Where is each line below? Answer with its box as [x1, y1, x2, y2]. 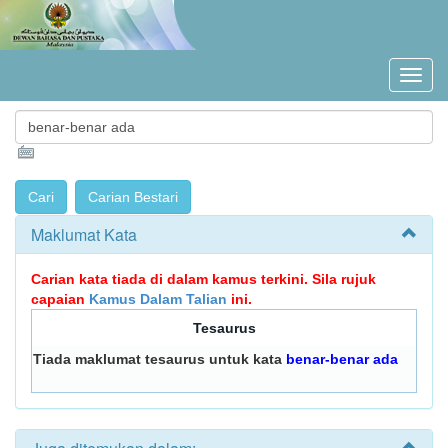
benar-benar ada [286, 351, 398, 367]
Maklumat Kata [31, 223, 137, 246]
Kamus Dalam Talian [89, 291, 227, 307]
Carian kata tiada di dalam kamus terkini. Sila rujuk [31, 271, 376, 287]
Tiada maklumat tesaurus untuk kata [33, 351, 286, 367]
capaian [31, 291, 89, 307]
